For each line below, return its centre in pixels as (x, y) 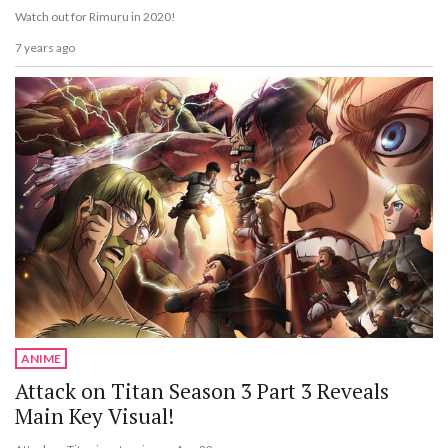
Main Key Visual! (94, 416)
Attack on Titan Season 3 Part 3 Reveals (202, 391)
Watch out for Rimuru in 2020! (95, 17)
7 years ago (45, 47)
